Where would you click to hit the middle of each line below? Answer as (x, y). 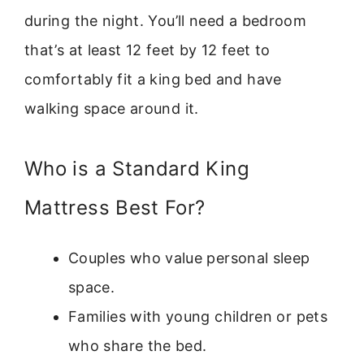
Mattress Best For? (115, 207)
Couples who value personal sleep (189, 258)
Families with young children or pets (198, 316)
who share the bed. (138, 345)
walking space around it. (112, 108)
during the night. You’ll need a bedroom (166, 20)
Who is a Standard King (137, 168)
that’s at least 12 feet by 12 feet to (147, 50)
